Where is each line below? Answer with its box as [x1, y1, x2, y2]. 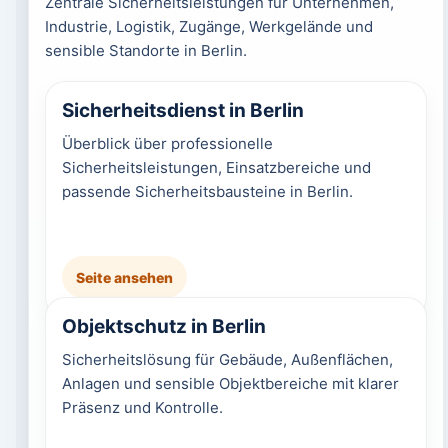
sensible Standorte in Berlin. [44, 41, 247, 60]
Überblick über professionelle [61, 134, 273, 153]
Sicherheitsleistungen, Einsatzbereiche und [61, 158, 371, 177]
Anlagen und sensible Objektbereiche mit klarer [61, 374, 399, 393]
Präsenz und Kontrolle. [61, 398, 223, 417]
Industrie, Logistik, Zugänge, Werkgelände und [44, 17, 373, 36]
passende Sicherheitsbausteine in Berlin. [61, 182, 353, 201]
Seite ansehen [75, 268, 173, 286]
